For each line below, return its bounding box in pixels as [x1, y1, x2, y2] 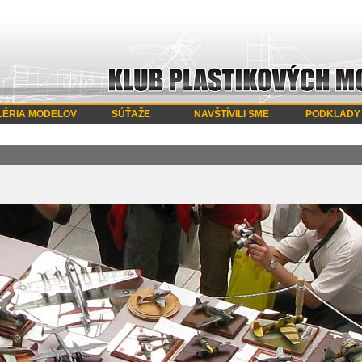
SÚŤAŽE [111, 108, 150, 120]
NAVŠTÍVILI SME [194, 108, 269, 120]
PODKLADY [305, 108, 360, 120]
